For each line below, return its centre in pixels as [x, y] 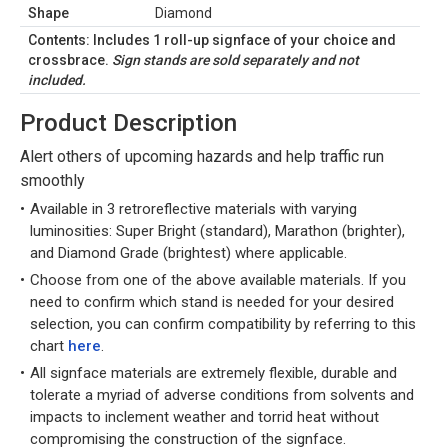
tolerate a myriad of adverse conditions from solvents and [222, 395]
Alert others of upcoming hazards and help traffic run [202, 156]
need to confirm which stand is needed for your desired [212, 302]
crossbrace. [70, 60]
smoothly [52, 180]
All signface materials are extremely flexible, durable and [213, 373]
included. [57, 80]
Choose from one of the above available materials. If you [218, 280]
